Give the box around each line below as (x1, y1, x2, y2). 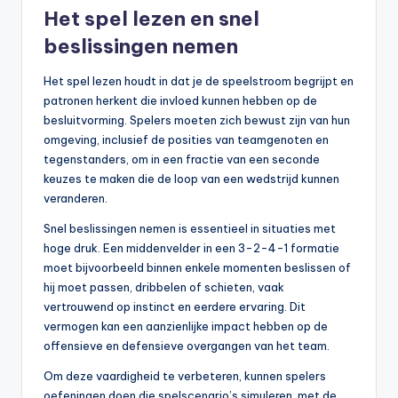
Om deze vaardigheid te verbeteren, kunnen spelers (44, 369, 326, 384)
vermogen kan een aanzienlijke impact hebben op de (44, 319, 328, 334)
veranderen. (44, 191, 107, 206)
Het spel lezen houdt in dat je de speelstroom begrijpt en (44, 74, 354, 89)
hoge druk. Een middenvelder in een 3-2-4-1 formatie (44, 241, 339, 256)
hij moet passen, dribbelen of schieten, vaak (44, 280, 284, 295)
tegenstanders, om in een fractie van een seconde (44, 152, 320, 167)
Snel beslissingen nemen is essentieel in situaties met (44, 221, 336, 236)
